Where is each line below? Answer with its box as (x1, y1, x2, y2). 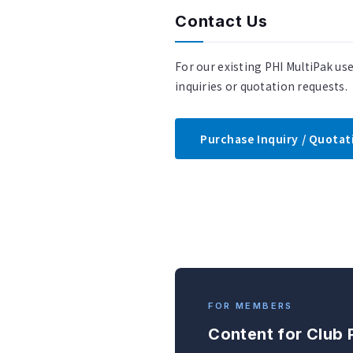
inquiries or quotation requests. (175, 78, 347, 95)
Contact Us (175, 12, 268, 32)
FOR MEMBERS (208, 299, 293, 311)
